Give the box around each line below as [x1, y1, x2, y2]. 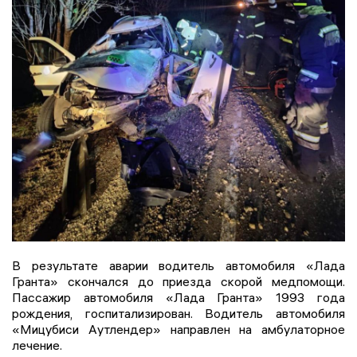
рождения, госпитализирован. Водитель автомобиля [12, 305, 345, 322]
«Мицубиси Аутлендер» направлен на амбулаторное [12, 321, 345, 338]
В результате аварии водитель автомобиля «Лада [12, 257, 345, 274]
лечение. [12, 337, 62, 354]
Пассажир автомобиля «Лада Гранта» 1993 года [12, 289, 345, 306]
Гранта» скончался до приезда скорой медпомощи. [12, 273, 345, 290]
